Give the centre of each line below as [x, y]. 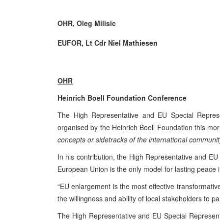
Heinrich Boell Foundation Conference [122, 97]
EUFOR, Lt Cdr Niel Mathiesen [108, 42]
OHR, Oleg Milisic [87, 23]
